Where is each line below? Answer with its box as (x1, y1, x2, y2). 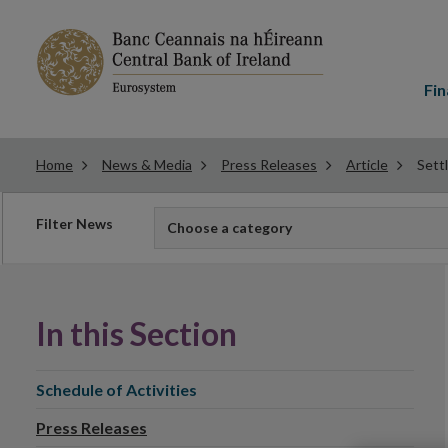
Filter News (36, 215, 113, 232)
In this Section (36, 314, 237, 353)
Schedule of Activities (36, 380, 197, 399)
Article (346, 156, 388, 173)
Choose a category (167, 219, 292, 236)
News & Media (102, 156, 192, 173)
